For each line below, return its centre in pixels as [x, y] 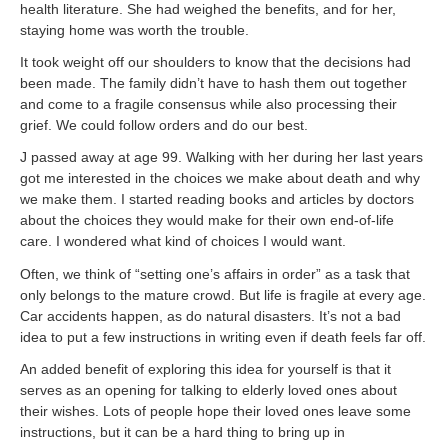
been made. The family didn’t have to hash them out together [213, 83]
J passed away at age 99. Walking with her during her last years [221, 157]
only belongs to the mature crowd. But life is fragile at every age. [223, 294]
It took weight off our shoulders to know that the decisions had [215, 62]
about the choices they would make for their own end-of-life [207, 220]
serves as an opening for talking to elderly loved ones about [208, 389]
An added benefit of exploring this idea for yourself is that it [205, 368]
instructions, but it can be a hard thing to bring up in [182, 431]
